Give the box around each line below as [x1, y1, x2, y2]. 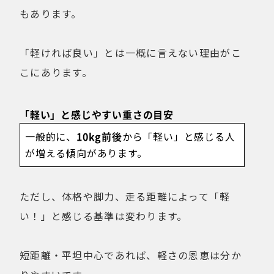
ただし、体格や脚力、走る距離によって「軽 [20, 188, 231, 204]
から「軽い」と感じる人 [122, 128, 235, 144]
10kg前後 [76, 128, 122, 144]
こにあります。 [20, 64, 92, 80]
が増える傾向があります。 [25, 145, 147, 160]
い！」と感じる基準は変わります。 [20, 208, 188, 223]
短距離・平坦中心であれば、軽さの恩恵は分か [20, 247, 242, 262]
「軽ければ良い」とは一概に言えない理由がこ [20, 45, 242, 60]
